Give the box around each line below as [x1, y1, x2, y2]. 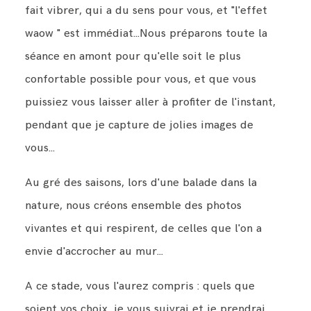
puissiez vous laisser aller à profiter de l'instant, [24, 95, 276, 110]
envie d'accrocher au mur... [24, 244, 163, 258]
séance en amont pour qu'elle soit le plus [24, 49, 241, 64]
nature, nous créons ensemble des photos [24, 198, 242, 212]
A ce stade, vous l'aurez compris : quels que [24, 278, 255, 293]
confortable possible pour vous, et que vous [24, 72, 256, 87]
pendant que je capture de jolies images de [24, 118, 253, 133]
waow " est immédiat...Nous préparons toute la [24, 26, 267, 41]
